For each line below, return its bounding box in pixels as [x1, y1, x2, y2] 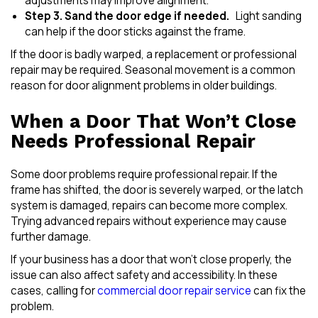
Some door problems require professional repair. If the [11, 166, 278, 182]
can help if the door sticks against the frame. [25, 23, 246, 39]
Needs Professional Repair [11, 130, 256, 152]
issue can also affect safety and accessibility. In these [11, 267, 278, 283]
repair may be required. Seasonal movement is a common [11, 62, 295, 77]
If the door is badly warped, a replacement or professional [11, 46, 297, 62]
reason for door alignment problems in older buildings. [11, 77, 277, 93]
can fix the [251, 283, 306, 298]
